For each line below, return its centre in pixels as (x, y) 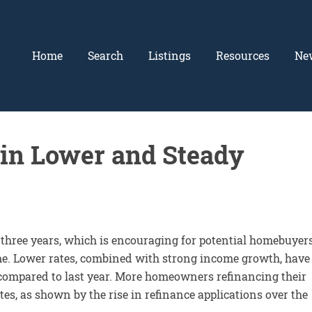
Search (106, 55)
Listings (170, 55)
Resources (243, 55)
